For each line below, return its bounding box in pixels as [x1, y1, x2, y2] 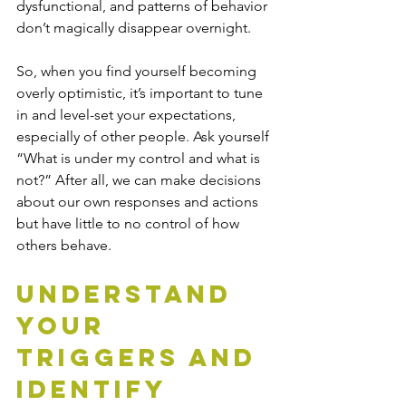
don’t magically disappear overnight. [16, 19, 251, 37]
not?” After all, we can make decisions [16, 171, 265, 189]
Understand [16, 278, 243, 310]
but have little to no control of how [16, 215, 243, 233]
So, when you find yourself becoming [16, 63, 260, 81]
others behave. [16, 237, 111, 255]
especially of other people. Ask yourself [16, 128, 273, 146]
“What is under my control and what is [16, 150, 264, 168]
